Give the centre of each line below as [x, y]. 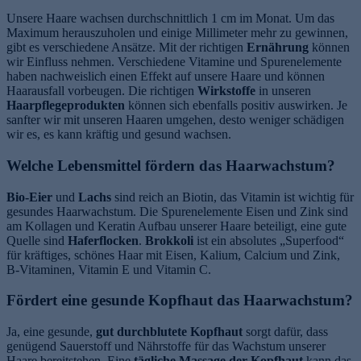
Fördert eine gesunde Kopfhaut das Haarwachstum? [180, 301]
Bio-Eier [29, 197]
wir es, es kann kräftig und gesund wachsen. [119, 135]
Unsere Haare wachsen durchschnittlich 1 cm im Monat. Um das [170, 19]
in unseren [285, 91]
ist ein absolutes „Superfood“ [270, 240]
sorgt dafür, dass [285, 331]
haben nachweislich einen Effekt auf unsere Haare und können [166, 77]
